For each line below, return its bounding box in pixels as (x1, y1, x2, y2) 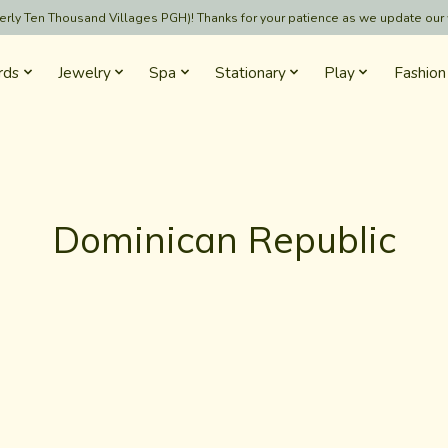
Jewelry (57, 61, 111, 83)
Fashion (393, 61, 446, 83)
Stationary (214, 61, 286, 83)
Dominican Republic (52, 215, 396, 262)
